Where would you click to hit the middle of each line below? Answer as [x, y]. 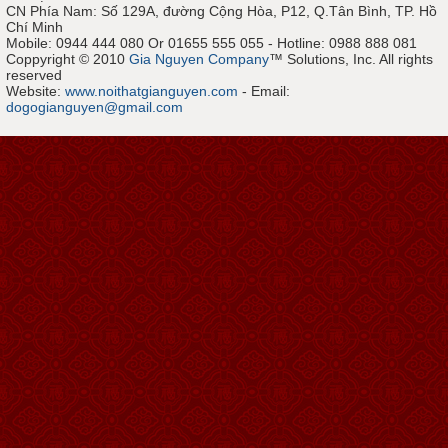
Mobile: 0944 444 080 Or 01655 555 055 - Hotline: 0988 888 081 [211, 43]
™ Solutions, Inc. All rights [351, 59]
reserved [34, 75]
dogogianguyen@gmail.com [94, 107]
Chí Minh [34, 27]
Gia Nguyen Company [199, 59]
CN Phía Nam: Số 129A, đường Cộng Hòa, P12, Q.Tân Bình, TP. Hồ [221, 11]
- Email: [264, 91]
